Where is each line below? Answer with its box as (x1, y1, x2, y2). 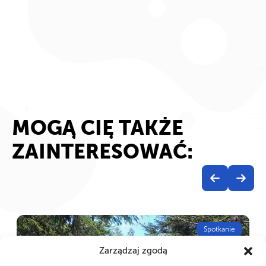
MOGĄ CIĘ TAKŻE (12, 119, 183, 140)
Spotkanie (204, 225, 235, 234)
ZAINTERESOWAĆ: (12, 143, 193, 164)
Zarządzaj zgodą (99, 245, 167, 256)
